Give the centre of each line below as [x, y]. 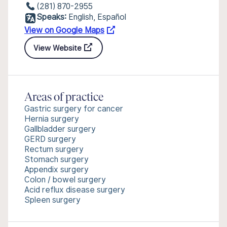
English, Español [97, 17]
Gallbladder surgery [60, 129]
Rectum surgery [54, 149]
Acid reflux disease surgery [75, 190]
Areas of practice [64, 98]
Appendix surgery [56, 169]
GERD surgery [50, 139]
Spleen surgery [52, 200]
